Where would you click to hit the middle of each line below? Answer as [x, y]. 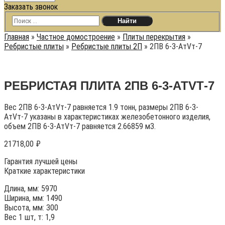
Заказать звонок [31, 7]
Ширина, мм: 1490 [33, 198]
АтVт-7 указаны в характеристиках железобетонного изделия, [107, 117]
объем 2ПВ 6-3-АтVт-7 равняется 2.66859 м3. [80, 127]
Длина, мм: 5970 [31, 189]
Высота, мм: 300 [31, 208]
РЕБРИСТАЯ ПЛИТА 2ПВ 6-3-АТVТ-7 [109, 85]
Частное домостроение [76, 37]
